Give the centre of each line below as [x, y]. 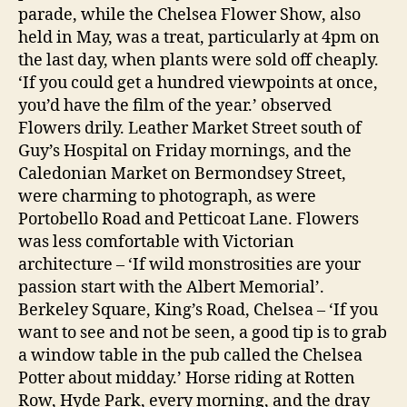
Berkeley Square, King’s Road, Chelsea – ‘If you [198, 310]
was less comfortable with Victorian [156, 242]
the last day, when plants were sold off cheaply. [199, 60]
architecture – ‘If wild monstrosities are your [189, 265]
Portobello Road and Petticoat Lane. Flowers [189, 219]
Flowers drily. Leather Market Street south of [190, 129]
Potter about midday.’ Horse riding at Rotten [187, 378]
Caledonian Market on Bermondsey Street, [182, 174]
